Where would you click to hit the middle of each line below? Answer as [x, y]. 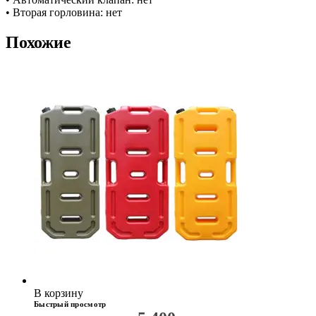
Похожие [38, 42]
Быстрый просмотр [70, 304]
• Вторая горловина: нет [64, 12]
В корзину [59, 293]
